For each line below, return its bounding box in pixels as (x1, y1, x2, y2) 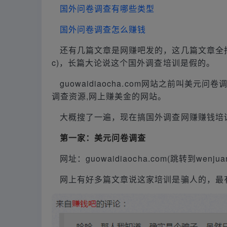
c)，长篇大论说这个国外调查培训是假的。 (52, 56, 215, 68)
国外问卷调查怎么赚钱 (60, 23, 146, 35)
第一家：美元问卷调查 (60, 131, 146, 143)
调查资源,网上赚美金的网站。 (52, 90, 167, 102)
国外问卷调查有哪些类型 (60, 2, 155, 14)
